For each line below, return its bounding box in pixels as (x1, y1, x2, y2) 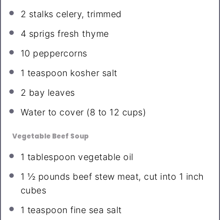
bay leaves (26, 87, 75, 98)
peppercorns (30, 48, 87, 59)
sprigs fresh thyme (26, 28, 109, 39)
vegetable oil (75, 152, 134, 163)
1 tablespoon (20, 152, 76, 163)
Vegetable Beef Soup (12, 132, 89, 141)
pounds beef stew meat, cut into (35, 171, 179, 182)
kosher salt (67, 68, 117, 79)
